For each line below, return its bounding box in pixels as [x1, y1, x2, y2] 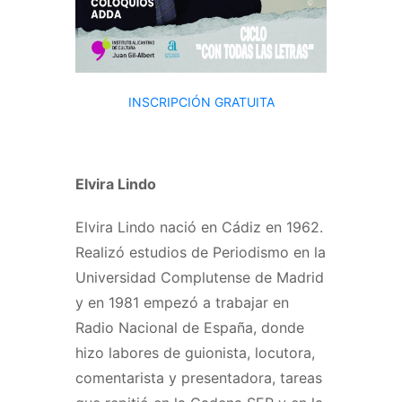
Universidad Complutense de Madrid [75, 267, 324, 286]
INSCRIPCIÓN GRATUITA [127, 93, 275, 109]
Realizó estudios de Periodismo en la [75, 242, 326, 261]
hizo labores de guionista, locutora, [75, 343, 315, 362]
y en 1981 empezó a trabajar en [75, 293, 289, 311]
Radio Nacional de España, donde [75, 318, 304, 336]
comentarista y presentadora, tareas [75, 368, 322, 387]
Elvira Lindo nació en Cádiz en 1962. [75, 217, 323, 236]
